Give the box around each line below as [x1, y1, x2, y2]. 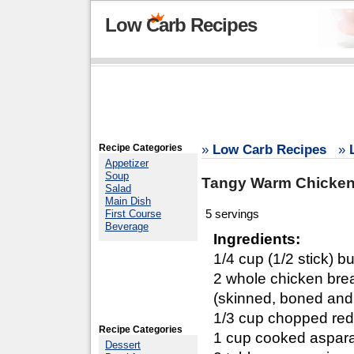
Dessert [105, 339, 141, 351]
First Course [105, 208, 161, 220]
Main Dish [105, 195, 151, 207]
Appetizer [105, 157, 149, 169]
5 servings [205, 207, 259, 220]
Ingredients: [213, 231, 300, 247]
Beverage [105, 220, 149, 232]
